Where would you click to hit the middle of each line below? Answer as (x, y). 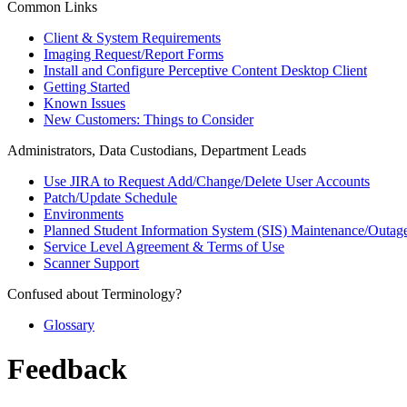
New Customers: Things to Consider (149, 119)
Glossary (69, 325)
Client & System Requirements (132, 38)
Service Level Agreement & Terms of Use (164, 247)
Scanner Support (91, 263)
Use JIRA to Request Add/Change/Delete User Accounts (207, 181)
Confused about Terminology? (94, 294)
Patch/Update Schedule (110, 198)
